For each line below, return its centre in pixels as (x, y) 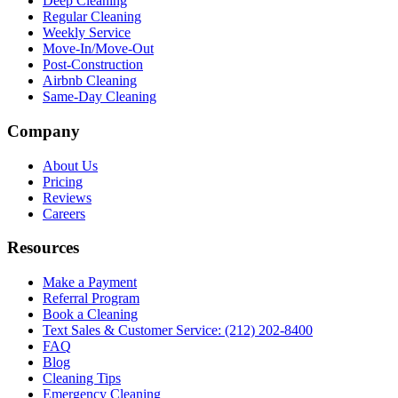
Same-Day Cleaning (99, 97)
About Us (70, 165)
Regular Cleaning (92, 17)
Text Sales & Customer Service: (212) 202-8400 (178, 330)
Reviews (67, 197)
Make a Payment (90, 283)
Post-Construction (93, 65)
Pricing (63, 181)
